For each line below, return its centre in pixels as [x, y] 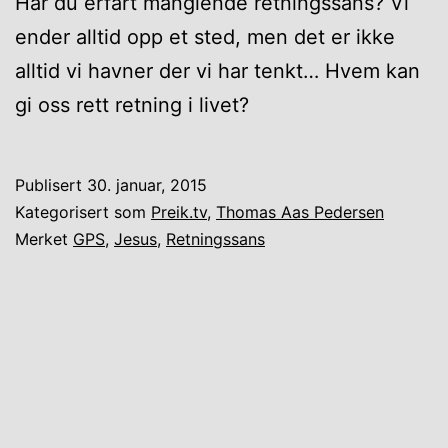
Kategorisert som [83, 211]
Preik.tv [179, 211]
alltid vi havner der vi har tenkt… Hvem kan [217, 70]
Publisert [51, 184]
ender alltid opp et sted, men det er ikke [205, 36]
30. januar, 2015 [147, 184]
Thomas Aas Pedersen [300, 211]
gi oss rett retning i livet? [132, 104]
